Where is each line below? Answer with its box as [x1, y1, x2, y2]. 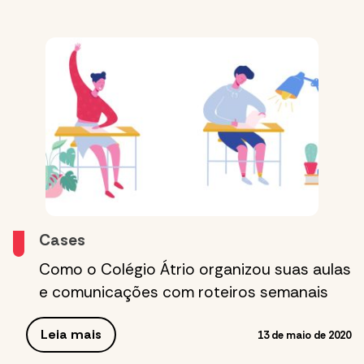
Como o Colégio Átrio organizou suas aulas [39, 259, 351, 280]
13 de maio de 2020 [258, 327, 351, 342]
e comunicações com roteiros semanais [39, 282, 328, 303]
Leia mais [41, 326, 102, 344]
